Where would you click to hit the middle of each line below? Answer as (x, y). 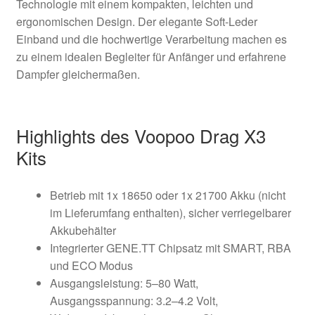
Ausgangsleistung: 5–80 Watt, (124, 283)
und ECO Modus (91, 265)
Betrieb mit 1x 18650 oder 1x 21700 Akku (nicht (167, 195)
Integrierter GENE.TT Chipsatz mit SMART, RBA (170, 247)
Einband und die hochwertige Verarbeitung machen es (151, 39)
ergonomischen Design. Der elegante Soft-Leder (136, 21)
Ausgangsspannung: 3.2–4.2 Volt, (134, 300)
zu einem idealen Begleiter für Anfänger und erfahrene (151, 56)
